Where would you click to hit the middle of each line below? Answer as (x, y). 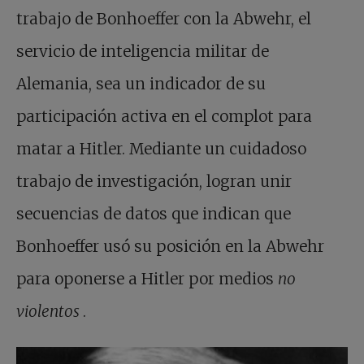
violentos (50, 312)
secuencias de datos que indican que (154, 214)
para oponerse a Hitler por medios (147, 279)
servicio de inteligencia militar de (143, 52)
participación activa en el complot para (164, 117)
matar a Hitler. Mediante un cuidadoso (161, 149)
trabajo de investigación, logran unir (154, 182)
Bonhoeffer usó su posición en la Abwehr (170, 247)
